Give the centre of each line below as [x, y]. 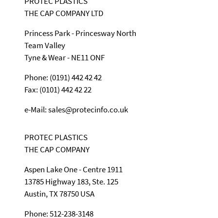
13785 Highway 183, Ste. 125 [71, 181]
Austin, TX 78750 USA [59, 193]
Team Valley [45, 45]
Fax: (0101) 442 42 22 [58, 89]
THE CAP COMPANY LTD [64, 13]
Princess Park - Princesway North [80, 33]
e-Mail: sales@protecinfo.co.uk [76, 109]
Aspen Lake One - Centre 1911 [73, 169]
